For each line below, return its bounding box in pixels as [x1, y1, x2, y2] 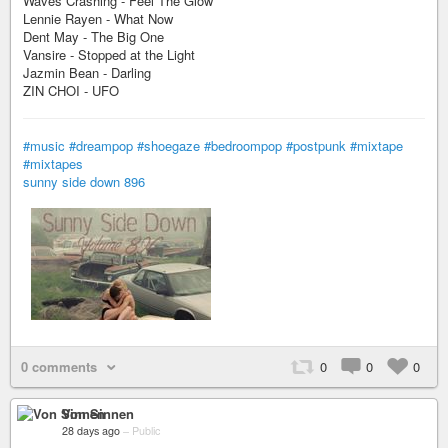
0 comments [21, 357, 97, 376]
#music [23, 136, 65, 155]
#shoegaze [137, 136, 200, 155]
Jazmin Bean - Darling [23, 63, 151, 82]
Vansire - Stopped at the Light [23, 45, 195, 64]
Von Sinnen [62, 404, 134, 423]
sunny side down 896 [23, 172, 145, 191]
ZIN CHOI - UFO [23, 81, 119, 100]
